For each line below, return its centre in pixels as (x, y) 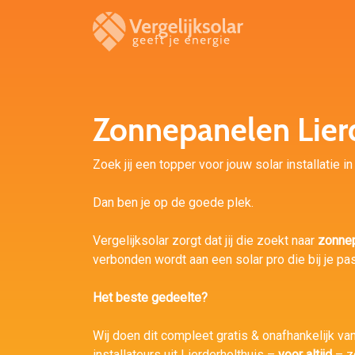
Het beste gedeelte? (150, 298)
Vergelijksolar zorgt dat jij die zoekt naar (205, 240)
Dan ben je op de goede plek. (173, 202)
